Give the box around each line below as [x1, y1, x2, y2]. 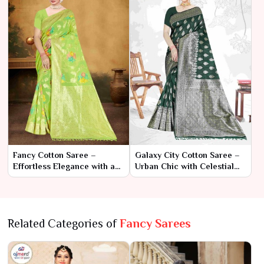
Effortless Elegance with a [13, 161, 115, 171]
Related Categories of [8, 216, 120, 230]
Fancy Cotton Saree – [13, 150, 96, 160]
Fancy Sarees [120, 216, 191, 230]
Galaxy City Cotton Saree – [135, 150, 240, 160]
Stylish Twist [13, 172, 61, 182]
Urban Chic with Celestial [135, 161, 234, 171]
